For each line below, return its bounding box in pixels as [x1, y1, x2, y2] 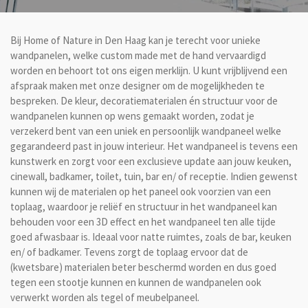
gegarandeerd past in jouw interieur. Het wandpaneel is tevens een [10, 140, 298, 153]
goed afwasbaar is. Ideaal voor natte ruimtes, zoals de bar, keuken [10, 230, 291, 243]
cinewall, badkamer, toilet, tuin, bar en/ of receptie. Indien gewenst [10, 170, 298, 183]
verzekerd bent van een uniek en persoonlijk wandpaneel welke [10, 124, 281, 137]
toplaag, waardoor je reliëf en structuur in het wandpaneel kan [10, 200, 277, 213]
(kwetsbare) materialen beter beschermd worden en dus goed [10, 261, 276, 274]
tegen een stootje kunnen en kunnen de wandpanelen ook [10, 276, 261, 289]
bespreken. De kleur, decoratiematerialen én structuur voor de [10, 94, 278, 107]
